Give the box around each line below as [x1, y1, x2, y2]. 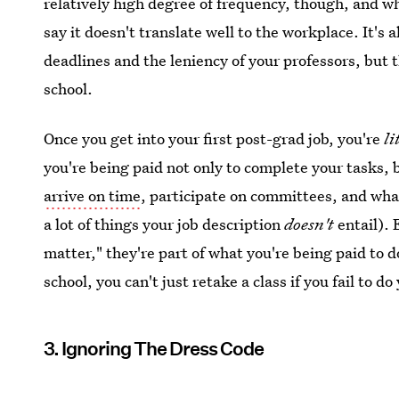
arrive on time [44, 185, 142, 206]
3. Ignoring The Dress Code [44, 338, 265, 360]
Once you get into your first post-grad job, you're [44, 128, 385, 149]
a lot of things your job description [44, 214, 281, 234]
